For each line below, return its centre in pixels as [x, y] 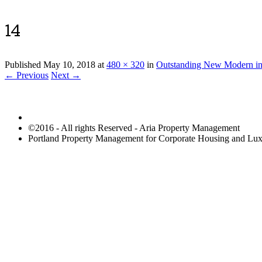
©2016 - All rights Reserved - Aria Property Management [134, 128]
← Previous [27, 75]
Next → [66, 75]
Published [24, 65]
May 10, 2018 [69, 65]
